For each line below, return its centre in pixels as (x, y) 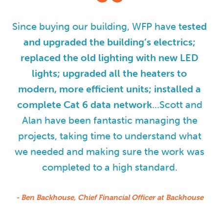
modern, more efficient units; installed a (109, 89)
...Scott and (177, 105)
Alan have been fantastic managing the (109, 120)
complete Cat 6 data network (84, 105)
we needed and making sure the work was (109, 152)
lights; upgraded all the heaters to (109, 74)
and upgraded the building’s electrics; (109, 42)
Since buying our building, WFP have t (97, 27)
